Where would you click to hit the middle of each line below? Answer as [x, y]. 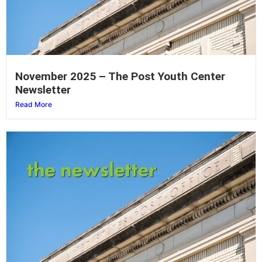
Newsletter [43, 90]
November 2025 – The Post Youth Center [120, 77]
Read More [34, 105]
